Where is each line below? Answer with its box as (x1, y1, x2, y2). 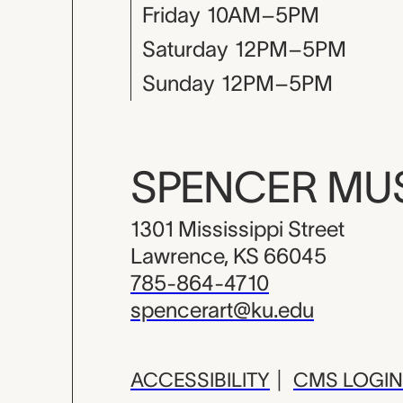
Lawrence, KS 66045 (130, 244, 327, 268)
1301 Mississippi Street (130, 217, 345, 241)
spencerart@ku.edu (130, 298, 314, 322)
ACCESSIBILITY (130, 369, 270, 390)
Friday (142, 3, 200, 27)
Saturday (142, 37, 228, 61)
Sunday (142, 71, 214, 95)
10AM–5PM (207, 3, 319, 27)
